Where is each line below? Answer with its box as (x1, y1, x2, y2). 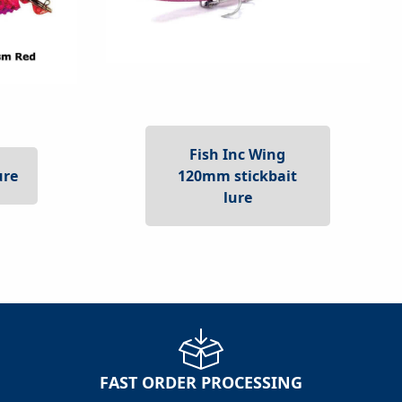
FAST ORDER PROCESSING (100, 371, 302, 394)
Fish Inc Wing (189, 144, 286, 165)
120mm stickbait (178, 166, 298, 187)
